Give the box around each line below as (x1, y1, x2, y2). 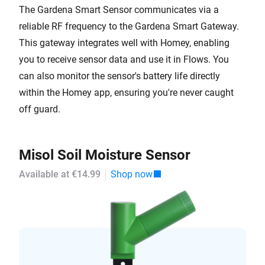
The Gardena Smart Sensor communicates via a (19, 4, 219, 15)
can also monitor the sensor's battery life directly (19, 70, 220, 82)
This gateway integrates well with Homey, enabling (19, 37, 230, 49)
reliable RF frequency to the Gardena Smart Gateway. (19, 21, 239, 32)
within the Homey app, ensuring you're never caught (19, 87, 234, 98)
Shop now (111, 169, 153, 180)
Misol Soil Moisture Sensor (19, 147, 190, 163)
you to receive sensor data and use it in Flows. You (19, 54, 229, 65)
